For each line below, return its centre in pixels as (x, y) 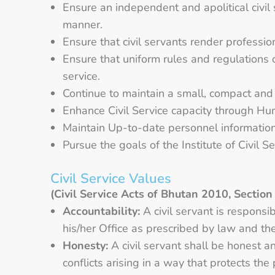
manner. (83, 24)
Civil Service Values (111, 178)
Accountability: (101, 211)
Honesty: (85, 245)
